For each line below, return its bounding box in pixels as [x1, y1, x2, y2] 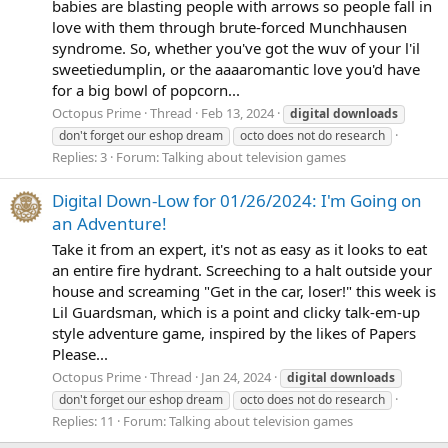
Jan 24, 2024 [201, 368, 271, 387]
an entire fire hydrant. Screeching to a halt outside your [52, 259, 432, 280]
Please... [52, 343, 108, 364]
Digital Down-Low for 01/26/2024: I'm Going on [52, 188, 422, 212]
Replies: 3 [52, 148, 107, 167]
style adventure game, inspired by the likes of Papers [52, 322, 416, 343]
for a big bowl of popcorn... [52, 79, 240, 100]
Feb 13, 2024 [201, 104, 274, 123]
